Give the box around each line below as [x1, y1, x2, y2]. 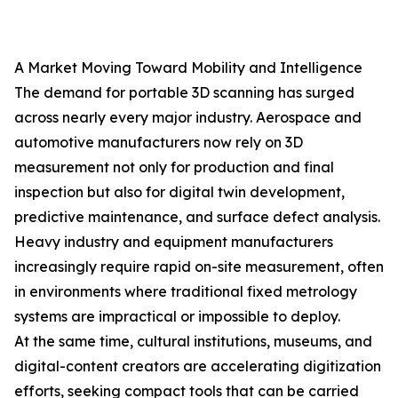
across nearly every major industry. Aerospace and [14, 108, 362, 126]
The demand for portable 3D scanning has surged [14, 84, 354, 101]
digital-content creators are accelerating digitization [14, 357, 381, 375]
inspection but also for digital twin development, [14, 183, 345, 201]
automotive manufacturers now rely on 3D [14, 133, 303, 151]
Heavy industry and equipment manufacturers [14, 233, 333, 251]
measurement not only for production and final [14, 158, 334, 176]
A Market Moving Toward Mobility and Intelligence [14, 59, 362, 76]
